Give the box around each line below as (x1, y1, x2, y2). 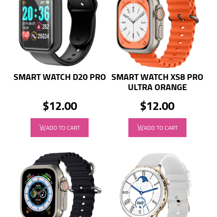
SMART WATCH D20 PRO (13, 69, 106, 85)
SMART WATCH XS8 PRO (111, 69, 203, 85)
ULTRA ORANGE (127, 79, 187, 95)
